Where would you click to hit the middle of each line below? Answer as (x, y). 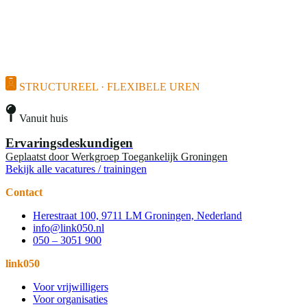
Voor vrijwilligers (71, 286)
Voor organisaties (70, 299)
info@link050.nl (69, 228)
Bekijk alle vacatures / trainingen (76, 169)
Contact (24, 192)
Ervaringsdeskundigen (69, 143)
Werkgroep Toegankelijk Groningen (149, 156)
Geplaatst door (37, 156)
